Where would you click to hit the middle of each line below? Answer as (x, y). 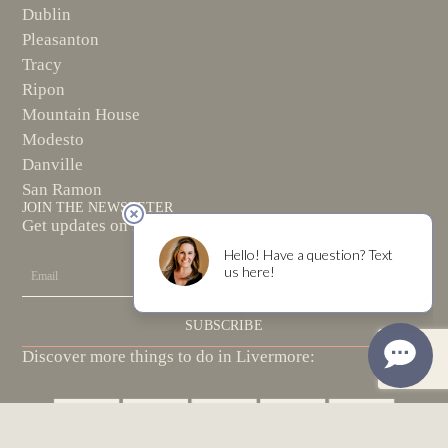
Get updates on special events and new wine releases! (211, 226)
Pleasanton (61, 40)
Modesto (53, 140)
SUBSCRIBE (224, 326)
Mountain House (81, 115)
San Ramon (62, 190)
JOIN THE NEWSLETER (98, 208)
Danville (53, 165)
